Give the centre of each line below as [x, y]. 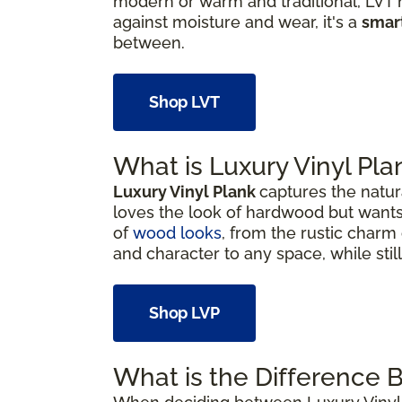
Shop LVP [184, 312]
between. [149, 42]
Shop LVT [184, 101]
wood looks [177, 232]
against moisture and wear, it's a [237, 22]
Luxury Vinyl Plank [186, 191]
